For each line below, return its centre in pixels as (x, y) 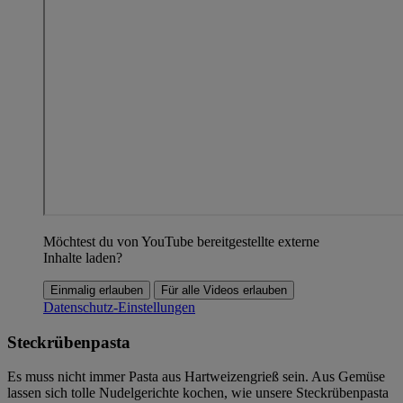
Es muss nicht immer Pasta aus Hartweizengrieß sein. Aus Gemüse (196, 377)
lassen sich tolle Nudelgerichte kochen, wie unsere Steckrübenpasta (198, 393)
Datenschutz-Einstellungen (119, 307)
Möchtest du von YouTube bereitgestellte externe (181, 242)
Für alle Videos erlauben (224, 290)
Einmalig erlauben (97, 290)
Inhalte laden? (83, 258)
